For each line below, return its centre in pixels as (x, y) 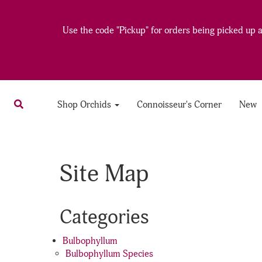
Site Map (104, 174)
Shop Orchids (86, 105)
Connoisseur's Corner (180, 105)
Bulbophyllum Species (109, 254)
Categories (104, 217)
